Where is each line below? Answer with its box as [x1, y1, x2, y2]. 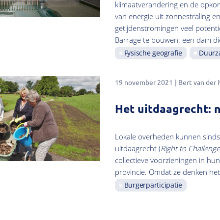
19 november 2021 [114, 77, 173, 86]
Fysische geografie [124, 48, 183, 57]
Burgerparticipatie [124, 180, 183, 190]
